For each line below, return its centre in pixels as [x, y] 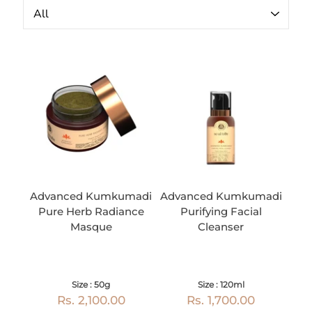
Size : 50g [91, 285]
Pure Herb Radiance [91, 212]
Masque [91, 227]
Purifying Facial [221, 212]
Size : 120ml [221, 285]
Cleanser [221, 227]
